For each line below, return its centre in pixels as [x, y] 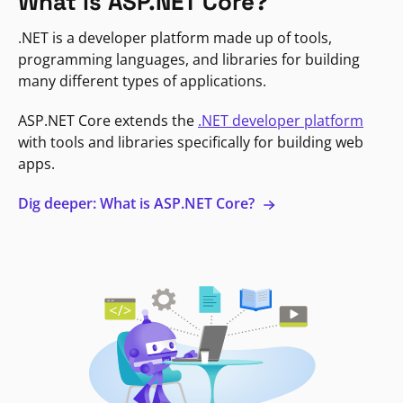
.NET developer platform [281, 120]
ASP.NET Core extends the [108, 120]
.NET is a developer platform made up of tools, [175, 37]
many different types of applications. [142, 81]
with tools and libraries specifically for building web [191, 142]
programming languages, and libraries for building [189, 59]
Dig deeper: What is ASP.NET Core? [138, 203]
